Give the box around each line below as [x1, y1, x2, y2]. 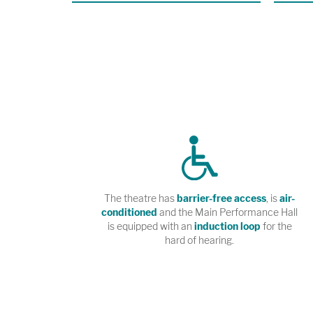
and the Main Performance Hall [157, 205, 298, 218]
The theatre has [104, 191, 177, 204]
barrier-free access [177, 191, 267, 204]
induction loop [194, 219, 261, 232]
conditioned [101, 205, 158, 218]
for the [260, 219, 292, 232]
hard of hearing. [165, 233, 235, 246]
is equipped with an [107, 219, 194, 232]
